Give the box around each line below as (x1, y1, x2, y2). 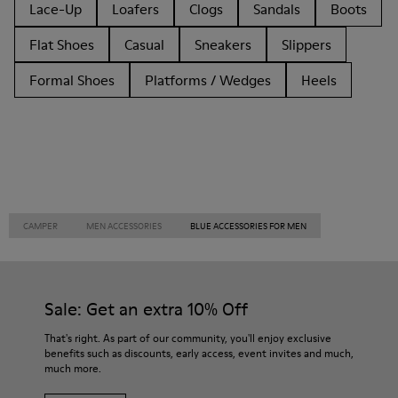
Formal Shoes (29, 70, 115, 90)
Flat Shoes (29, 35, 94, 54)
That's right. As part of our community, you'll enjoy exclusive (44, 330, 331, 346)
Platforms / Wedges (145, 70, 271, 90)
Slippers (282, 35, 331, 54)
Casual (124, 35, 164, 54)
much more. (44, 361, 101, 376)
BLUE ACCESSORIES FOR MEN (190, 219, 306, 232)
